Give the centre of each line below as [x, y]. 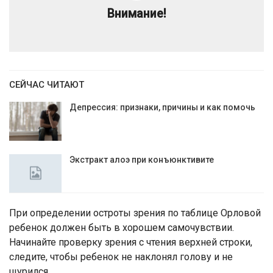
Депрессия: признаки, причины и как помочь [162, 107]
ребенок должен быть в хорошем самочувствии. [122, 228]
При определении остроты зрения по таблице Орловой [135, 213]
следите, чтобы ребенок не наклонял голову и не [121, 257]
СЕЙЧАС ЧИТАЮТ [47, 85]
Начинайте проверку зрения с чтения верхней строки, [131, 243]
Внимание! [136, 14]
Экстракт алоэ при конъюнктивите [142, 159]
